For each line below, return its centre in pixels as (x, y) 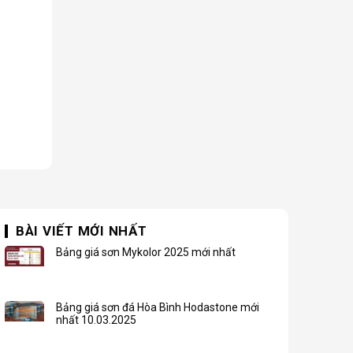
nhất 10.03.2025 (96, 320)
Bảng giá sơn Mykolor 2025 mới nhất (145, 252)
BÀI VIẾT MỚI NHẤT (81, 230)
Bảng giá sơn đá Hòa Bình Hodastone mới (157, 307)
